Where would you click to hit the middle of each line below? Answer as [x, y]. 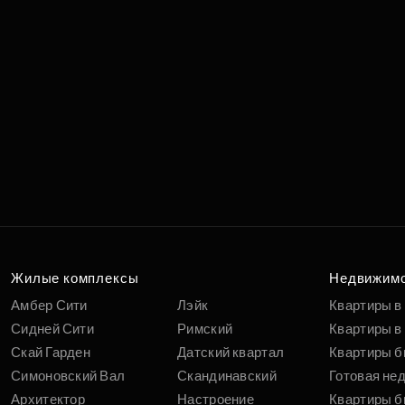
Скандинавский [227, 376]
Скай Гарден [51, 353]
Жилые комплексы [75, 278]
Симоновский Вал [68, 376]
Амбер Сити [49, 306]
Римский [205, 329]
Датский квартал [231, 353]
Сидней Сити [53, 329]
